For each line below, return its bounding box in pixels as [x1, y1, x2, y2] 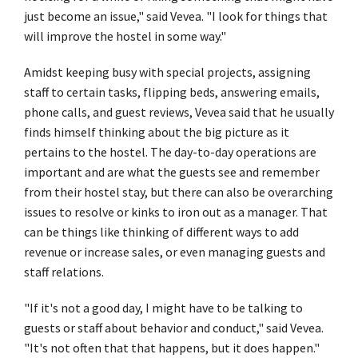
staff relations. [24, 263, 104, 280]
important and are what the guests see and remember [24, 163, 320, 180]
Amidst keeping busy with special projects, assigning [24, 63, 311, 80]
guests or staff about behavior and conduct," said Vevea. [24, 319, 324, 336]
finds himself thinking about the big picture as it [24, 123, 289, 140]
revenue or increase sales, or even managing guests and [24, 243, 325, 260]
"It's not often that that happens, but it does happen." [24, 339, 320, 356]
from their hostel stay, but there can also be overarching [24, 183, 333, 200]
